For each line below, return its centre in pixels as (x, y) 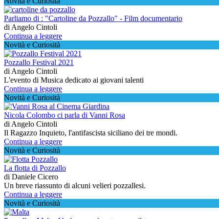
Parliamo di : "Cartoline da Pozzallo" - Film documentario (93, 19)
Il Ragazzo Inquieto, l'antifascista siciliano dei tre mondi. (91, 133)
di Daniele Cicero (31, 177)
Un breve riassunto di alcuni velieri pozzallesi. (75, 186)
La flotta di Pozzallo (35, 168)
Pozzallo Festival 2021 (39, 63)
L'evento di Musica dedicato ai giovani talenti (74, 80)
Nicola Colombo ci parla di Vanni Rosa (65, 115)
